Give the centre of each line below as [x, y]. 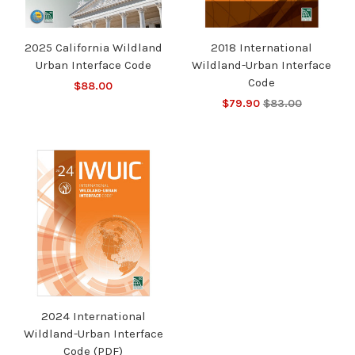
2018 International [262, 48]
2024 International [93, 316]
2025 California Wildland [93, 48]
